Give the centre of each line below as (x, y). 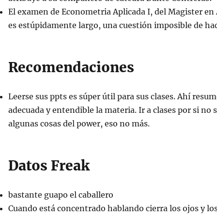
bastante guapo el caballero (61, 195)
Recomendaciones (71, 67)
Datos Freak (49, 166)
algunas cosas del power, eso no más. (79, 124)
